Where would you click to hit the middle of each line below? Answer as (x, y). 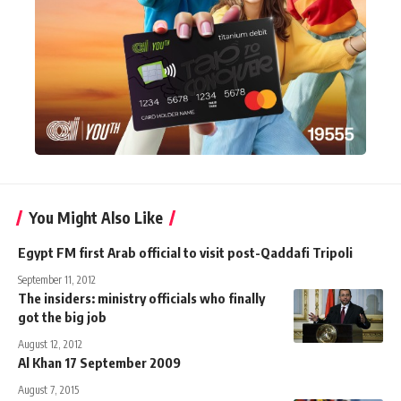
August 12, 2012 (50, 344)
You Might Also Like (96, 217)
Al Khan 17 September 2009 (99, 362)
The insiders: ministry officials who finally (141, 298)
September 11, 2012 (57, 279)
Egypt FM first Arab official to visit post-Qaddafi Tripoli (185, 252)
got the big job (62, 316)
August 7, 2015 (48, 389)
